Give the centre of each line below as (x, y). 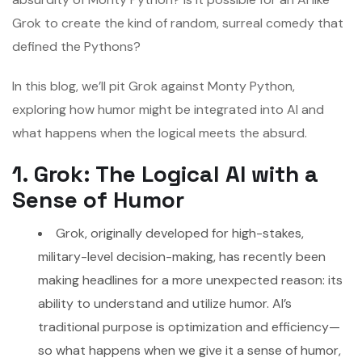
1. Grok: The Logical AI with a (165, 174)
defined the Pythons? (76, 47)
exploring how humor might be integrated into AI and (168, 110)
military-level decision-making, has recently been (182, 257)
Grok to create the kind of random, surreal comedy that (178, 23)
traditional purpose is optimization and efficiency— (189, 327)
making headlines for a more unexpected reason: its (190, 280)
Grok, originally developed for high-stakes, (180, 234)
